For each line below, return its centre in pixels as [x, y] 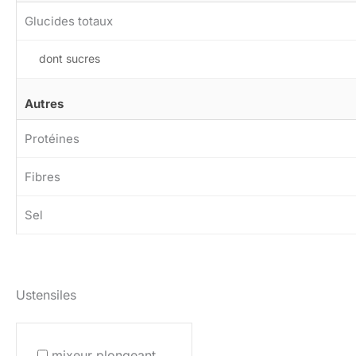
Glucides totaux [69, 21]
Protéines [52, 138]
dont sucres [70, 58]
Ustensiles [46, 295]
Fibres [43, 176]
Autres [44, 103]
